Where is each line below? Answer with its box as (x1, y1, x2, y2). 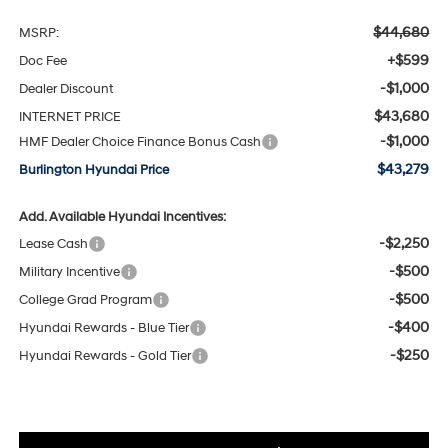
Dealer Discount (18, 80, 113, 97)
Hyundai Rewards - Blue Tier (18, 319, 189, 336)
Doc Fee (18, 52, 67, 69)
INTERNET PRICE (18, 108, 121, 125)
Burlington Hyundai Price (18, 161, 169, 178)
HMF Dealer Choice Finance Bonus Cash (18, 133, 261, 150)
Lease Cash (18, 235, 88, 252)
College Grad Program (18, 291, 152, 308)
